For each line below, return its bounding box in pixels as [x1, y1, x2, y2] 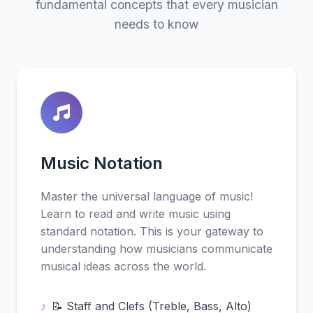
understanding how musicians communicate [41, 242, 272, 256]
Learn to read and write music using [41, 207, 231, 221]
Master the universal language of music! [41, 189, 253, 203]
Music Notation [41, 153, 163, 173]
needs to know [115, 17, 198, 31]
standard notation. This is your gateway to [41, 224, 263, 238]
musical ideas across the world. [41, 259, 206, 273]
